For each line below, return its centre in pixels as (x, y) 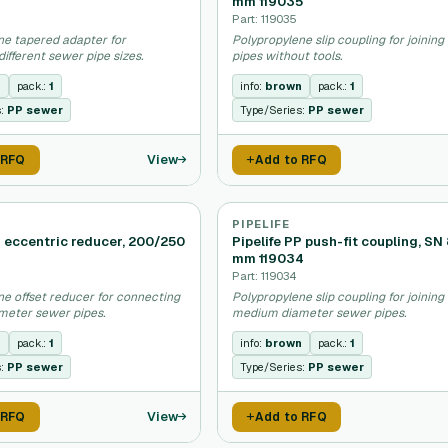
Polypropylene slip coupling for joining (338, 297)
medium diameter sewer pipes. (319, 313)
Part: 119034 (265, 275)
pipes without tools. (287, 56)
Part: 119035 (265, 18)
